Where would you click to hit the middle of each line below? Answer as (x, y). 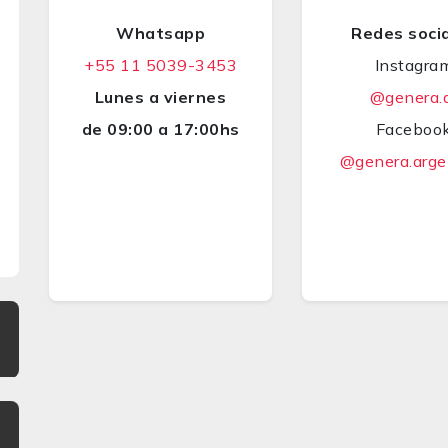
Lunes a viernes (160, 97)
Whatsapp (161, 33)
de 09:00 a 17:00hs (160, 129)
